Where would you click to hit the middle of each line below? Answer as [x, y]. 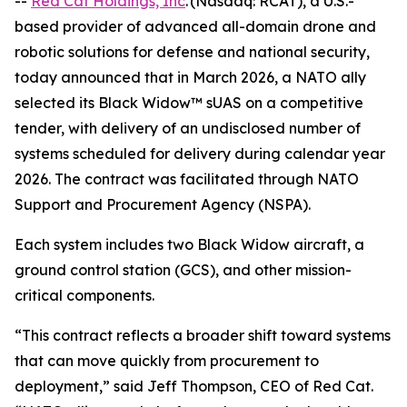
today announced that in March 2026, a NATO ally [190, 77]
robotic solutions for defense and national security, [192, 52]
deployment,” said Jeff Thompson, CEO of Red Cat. [194, 386]
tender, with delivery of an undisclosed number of [188, 128]
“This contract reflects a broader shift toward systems [203, 335]
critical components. [84, 295]
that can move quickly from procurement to [167, 361]
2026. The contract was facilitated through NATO [187, 179]
